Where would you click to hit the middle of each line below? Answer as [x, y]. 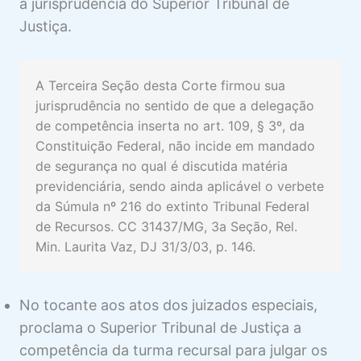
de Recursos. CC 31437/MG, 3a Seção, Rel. [166, 226]
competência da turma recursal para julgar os [173, 350]
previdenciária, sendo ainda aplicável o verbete [180, 186]
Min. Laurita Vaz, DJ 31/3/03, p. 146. [145, 246]
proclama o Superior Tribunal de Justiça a [160, 327]
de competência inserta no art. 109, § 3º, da [170, 125]
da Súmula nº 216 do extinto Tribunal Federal [172, 206]
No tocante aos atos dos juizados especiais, [168, 305]
